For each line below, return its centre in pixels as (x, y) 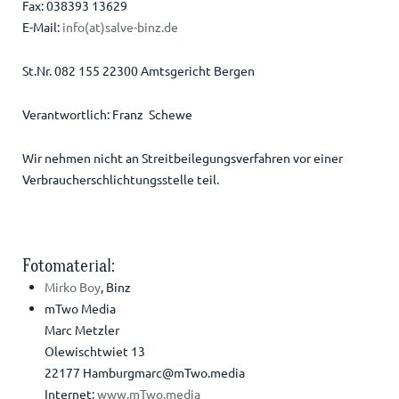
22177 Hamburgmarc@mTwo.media (144, 373)
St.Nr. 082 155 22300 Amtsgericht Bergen (138, 71)
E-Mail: (42, 27)
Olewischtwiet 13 (94, 351)
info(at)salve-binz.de (120, 27)
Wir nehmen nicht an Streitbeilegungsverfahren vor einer (182, 158)
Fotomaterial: (68, 266)
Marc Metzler (81, 330)
